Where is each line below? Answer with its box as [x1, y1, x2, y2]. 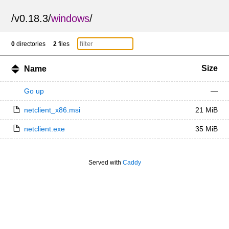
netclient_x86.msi [24, 106, 80, 114]
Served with [88, 159, 123, 166]
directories [15, 40, 46, 48]
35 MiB [195, 125, 218, 133]
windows [51, 13, 90, 24]
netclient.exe [24, 125, 65, 133]
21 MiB [195, 106, 218, 114]
